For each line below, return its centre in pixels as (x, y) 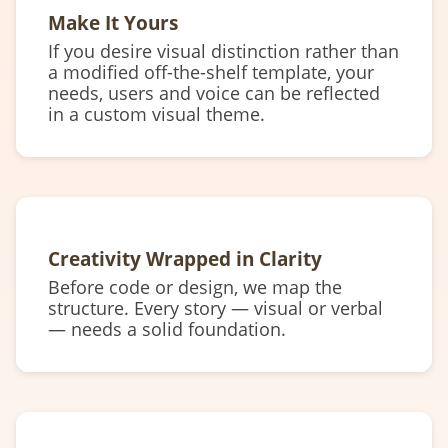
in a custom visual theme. (156, 114)
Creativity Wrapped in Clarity (185, 258)
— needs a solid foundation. (167, 328)
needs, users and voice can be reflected (214, 93)
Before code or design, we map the (195, 286)
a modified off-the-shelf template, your (211, 72)
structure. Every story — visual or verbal (215, 307)
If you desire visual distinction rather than (223, 51)
